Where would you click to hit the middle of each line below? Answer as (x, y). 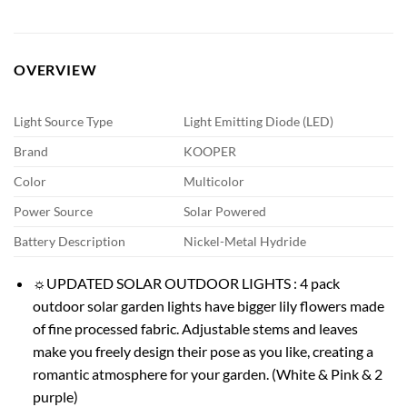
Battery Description (69, 242)
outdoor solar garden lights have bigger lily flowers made (208, 306)
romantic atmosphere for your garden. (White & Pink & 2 (207, 374)
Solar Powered (225, 212)
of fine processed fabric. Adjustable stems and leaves (195, 329)
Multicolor (214, 182)
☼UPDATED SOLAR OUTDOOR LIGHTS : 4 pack (186, 283)
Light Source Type (63, 122)
